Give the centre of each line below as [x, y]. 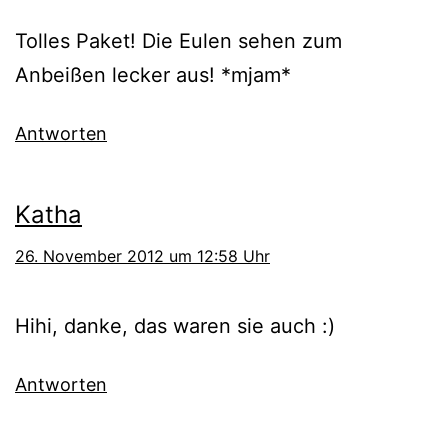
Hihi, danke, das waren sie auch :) [175, 325]
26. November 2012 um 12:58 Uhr [142, 255]
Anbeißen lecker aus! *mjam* [153, 74]
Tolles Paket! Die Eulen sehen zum [178, 40]
